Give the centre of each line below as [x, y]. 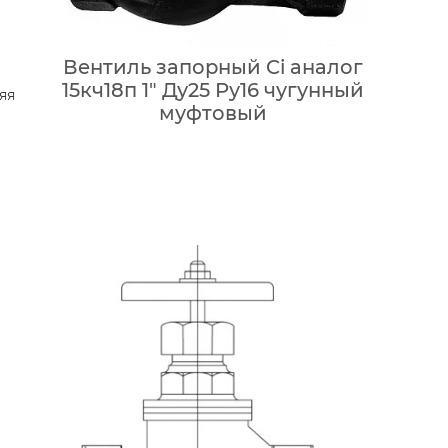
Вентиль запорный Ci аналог [212, 67]
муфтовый [212, 113]
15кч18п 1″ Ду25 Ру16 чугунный [212, 90]
